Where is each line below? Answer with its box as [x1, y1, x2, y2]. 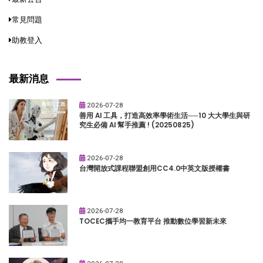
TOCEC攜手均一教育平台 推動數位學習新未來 [79, 216, 227, 226]
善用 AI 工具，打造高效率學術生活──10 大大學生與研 [79, 110, 250, 120]
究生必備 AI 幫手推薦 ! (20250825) [79, 120, 194, 130]
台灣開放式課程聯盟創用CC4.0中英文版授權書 [79, 163, 230, 173]
